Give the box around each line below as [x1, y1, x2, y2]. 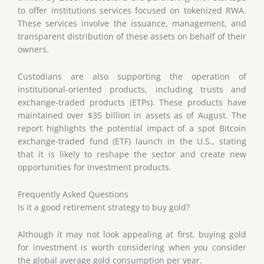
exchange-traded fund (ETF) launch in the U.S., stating [18, 136, 246, 147]
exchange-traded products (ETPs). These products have [18, 97, 246, 108]
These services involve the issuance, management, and [18, 18, 246, 29]
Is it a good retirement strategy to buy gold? [18, 202, 190, 213]
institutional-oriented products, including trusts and [18, 84, 246, 95]
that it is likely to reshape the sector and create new [18, 148, 246, 160]
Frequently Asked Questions [18, 189, 128, 200]
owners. [18, 44, 49, 55]
